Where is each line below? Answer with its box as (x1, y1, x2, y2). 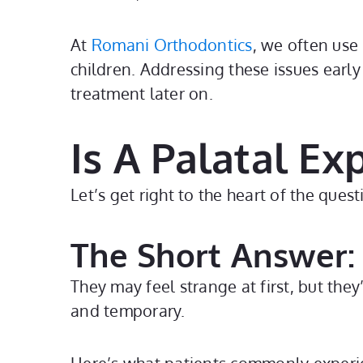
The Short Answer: (70, 234, 356, 275)
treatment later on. (70, 83, 213, 104)
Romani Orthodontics (91, 34, 253, 55)
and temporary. (70, 300, 186, 321)
